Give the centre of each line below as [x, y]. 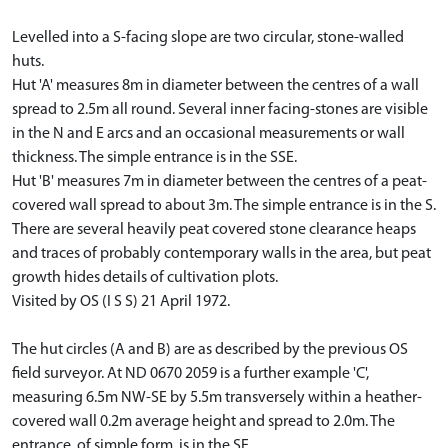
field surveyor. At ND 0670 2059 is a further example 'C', [190, 374]
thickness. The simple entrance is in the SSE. [154, 158]
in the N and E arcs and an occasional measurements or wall [208, 134]
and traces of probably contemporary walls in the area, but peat [221, 254]
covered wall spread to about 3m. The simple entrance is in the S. [224, 206]
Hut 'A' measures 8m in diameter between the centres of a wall [215, 86]
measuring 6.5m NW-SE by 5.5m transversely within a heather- [217, 398]
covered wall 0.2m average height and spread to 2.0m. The [203, 422]
